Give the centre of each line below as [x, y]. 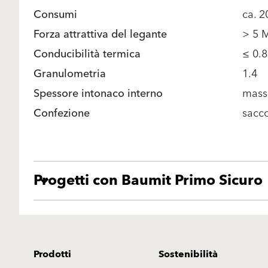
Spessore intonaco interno [98, 94]
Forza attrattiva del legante [100, 34]
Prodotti [52, 254]
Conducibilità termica [87, 54]
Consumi [55, 15]
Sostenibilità [188, 254]
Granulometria [70, 74]
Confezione [62, 113]
